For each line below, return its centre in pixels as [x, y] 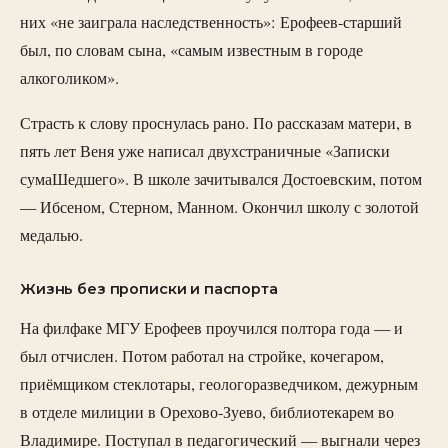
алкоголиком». [69, 78]
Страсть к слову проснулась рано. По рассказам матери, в [216, 122]
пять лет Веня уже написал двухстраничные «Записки [205, 150]
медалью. [51, 234]
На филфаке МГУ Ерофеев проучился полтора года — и [211, 327]
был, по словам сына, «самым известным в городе [191, 50]
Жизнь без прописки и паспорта [149, 288]
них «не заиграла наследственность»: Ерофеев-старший [211, 22]
